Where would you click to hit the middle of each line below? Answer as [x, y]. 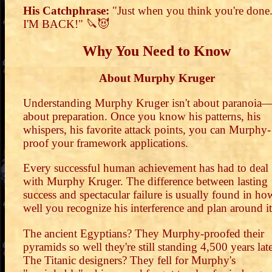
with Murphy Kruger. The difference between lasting [145, 182]
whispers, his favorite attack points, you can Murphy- [147, 130]
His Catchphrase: [66, 11]
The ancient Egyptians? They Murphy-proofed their [144, 233]
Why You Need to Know [157, 51]
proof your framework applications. [106, 143]
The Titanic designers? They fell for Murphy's [129, 260]
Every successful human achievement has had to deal [146, 168]
